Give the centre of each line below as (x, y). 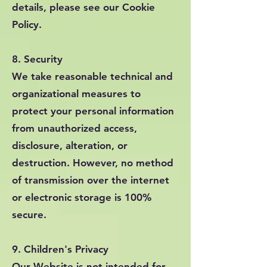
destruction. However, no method (93, 163)
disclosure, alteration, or (70, 145)
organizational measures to (76, 94)
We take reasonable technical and (92, 76)
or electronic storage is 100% (82, 197)
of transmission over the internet (91, 180)
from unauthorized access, (74, 128)
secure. (29, 215)
